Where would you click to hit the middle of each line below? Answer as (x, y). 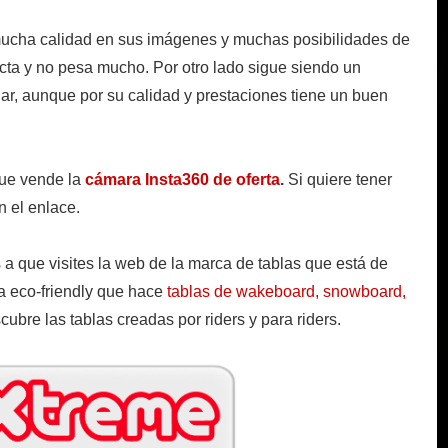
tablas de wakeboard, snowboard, (286, 292)
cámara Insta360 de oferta (182, 180)
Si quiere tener (340, 180)
